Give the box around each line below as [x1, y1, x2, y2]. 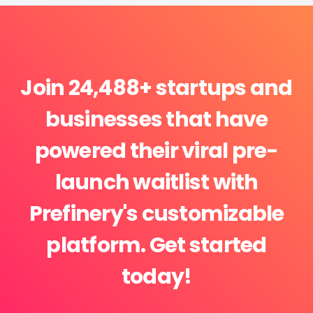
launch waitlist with [54, 168, 259, 198]
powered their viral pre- [34, 136, 279, 166]
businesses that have [45, 105, 268, 135]
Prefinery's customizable [29, 199, 284, 229]
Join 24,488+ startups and [20, 73, 293, 103]
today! [121, 262, 192, 292]
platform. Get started [46, 231, 267, 261]
